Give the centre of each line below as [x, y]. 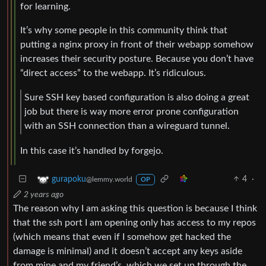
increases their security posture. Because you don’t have [137, 58]
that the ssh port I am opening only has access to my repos [134, 222]
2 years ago [44, 194]
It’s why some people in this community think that [124, 30]
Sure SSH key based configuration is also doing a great [137, 98]
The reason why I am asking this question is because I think [135, 208]
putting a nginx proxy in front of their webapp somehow [137, 44]
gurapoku [69, 179]
